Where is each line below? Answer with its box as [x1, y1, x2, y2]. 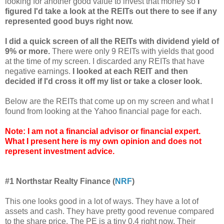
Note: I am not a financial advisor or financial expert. [5, 126, 200, 135]
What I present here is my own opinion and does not [5, 136, 201, 145]
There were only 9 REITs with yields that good [50, 46, 214, 55]
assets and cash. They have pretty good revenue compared [5, 206, 214, 215]
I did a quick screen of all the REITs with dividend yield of [5, 36, 219, 45]
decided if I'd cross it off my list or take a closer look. [5, 76, 202, 85]
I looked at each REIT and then [72, 66, 188, 75]
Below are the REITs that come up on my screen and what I [5, 96, 213, 105]
